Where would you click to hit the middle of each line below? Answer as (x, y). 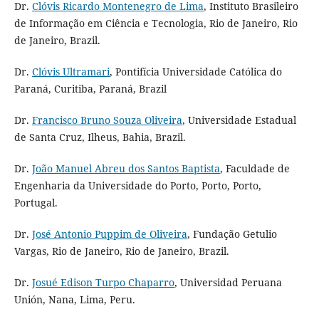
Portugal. (36, 203)
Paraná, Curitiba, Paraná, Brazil (90, 89)
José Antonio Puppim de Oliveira (109, 234)
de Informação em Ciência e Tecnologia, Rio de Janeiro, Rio (156, 23)
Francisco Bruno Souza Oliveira (107, 120)
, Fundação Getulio (232, 234)
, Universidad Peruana (228, 283)
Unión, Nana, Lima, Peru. (74, 300)
